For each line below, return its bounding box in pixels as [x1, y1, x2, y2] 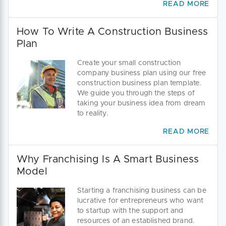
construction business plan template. [77, 80, 202, 87]
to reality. [77, 110, 108, 118]
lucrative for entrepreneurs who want [77, 197, 204, 205]
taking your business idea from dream [77, 100, 206, 107]
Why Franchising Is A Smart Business [17, 154, 199, 165]
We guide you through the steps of [77, 90, 195, 97]
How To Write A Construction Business [17, 27, 208, 37]
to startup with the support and [77, 207, 184, 215]
